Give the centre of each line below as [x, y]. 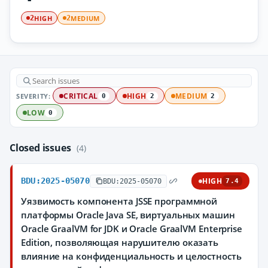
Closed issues [42, 148]
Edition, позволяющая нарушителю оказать [120, 242]
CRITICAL [81, 96]
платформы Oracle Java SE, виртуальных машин [128, 215]
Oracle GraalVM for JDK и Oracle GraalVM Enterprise [132, 229]
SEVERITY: [33, 96]
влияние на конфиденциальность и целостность [131, 256]
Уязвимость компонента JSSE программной [119, 201]
